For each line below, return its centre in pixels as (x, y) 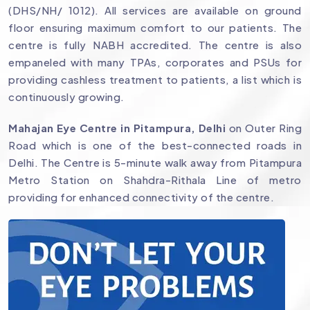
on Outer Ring (264, 128)
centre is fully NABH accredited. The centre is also (155, 45)
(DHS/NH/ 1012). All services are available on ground (155, 10)
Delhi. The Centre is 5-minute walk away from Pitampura (155, 163)
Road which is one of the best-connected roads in (155, 145)
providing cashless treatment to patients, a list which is (155, 80)
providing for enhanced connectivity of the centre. (141, 197)
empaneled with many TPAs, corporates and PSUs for (155, 62)
